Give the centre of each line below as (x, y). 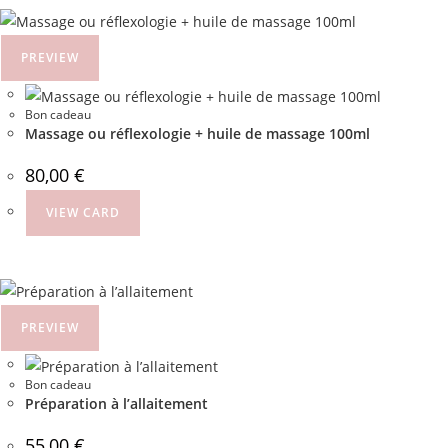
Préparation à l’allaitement (116, 403)
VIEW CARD (83, 212)
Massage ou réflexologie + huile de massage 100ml (197, 133)
